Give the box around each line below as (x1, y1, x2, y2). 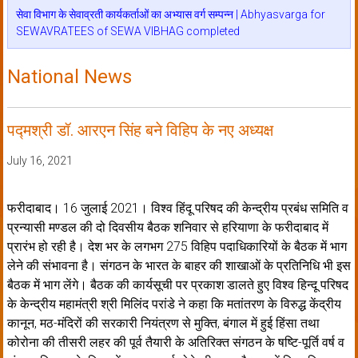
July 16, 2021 (6, 154, 73, 168)
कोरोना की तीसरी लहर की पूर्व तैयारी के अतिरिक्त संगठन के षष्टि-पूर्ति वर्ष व (6, 335, 344, 351)
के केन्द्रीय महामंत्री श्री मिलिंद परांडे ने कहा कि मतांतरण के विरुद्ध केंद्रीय (6, 296, 341, 312)
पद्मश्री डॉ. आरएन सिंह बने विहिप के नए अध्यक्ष (6, 121, 273, 141)
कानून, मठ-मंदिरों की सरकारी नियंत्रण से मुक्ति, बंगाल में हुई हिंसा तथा (6, 316, 320, 332)
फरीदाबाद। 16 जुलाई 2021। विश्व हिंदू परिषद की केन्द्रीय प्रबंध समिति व (6, 201, 348, 217)
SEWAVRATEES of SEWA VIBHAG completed (15, 25, 240, 38)
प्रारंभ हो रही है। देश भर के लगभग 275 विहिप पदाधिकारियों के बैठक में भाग (6, 239, 347, 255)
